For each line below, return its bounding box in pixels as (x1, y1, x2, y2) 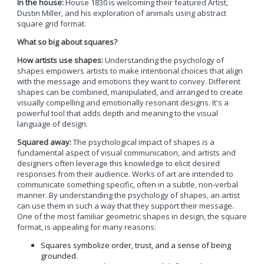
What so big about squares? (16, 36, 119, 47)
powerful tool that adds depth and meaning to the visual (16, 107, 218, 118)
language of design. (16, 118, 88, 129)
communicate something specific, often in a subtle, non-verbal (16, 179, 238, 190)
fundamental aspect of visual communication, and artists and (16, 147, 236, 158)
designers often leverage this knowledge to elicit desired (16, 157, 220, 169)
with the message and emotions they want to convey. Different (16, 75, 240, 87)
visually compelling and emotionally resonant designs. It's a (16, 97, 229, 108)
